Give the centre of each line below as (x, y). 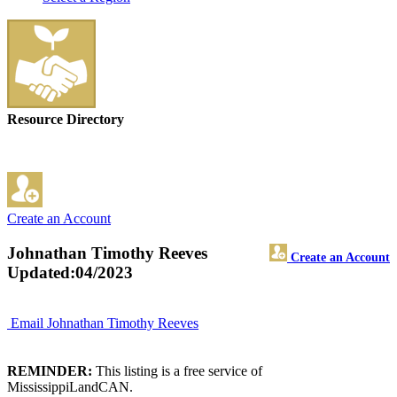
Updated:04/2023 (70, 273)
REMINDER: (50, 370)
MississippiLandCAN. (70, 386)
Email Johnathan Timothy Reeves (105, 323)
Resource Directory (66, 120)
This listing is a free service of (177, 370)
